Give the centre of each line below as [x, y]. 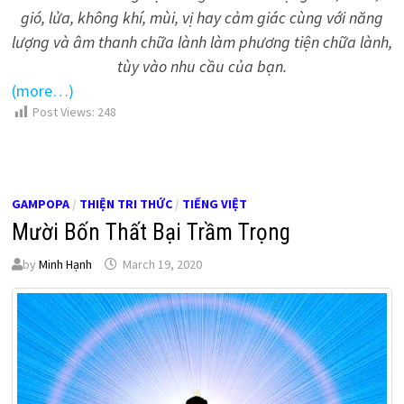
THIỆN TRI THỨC [125, 203]
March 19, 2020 [162, 264]
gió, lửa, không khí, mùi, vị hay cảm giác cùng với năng [202, 18]
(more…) [42, 91]
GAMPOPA [40, 203]
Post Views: [63, 112]
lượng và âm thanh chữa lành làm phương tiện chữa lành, [202, 42]
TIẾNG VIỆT [214, 203]
